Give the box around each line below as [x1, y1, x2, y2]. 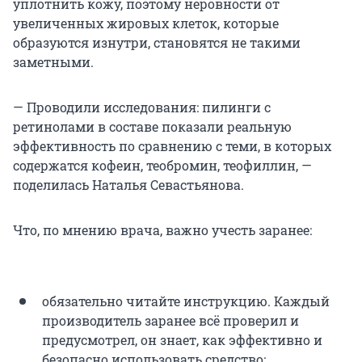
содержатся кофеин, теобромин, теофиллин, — [13, 157, 312, 175]
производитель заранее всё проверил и [42, 312, 299, 330]
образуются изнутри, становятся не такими [13, 34, 301, 52]
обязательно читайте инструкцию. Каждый [42, 293, 330, 310]
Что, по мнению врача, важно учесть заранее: [13, 221, 312, 239]
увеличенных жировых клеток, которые [13, 15, 279, 32]
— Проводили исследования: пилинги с [13, 99, 271, 116]
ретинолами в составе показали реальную [13, 118, 292, 136]
